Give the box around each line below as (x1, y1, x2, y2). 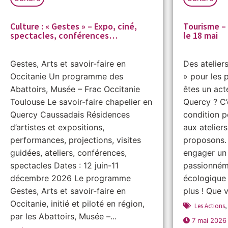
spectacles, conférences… (10, 29, 118, 41)
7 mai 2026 (192, 216, 226, 224)
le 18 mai (183, 29, 218, 41)
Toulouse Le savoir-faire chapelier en (10, 96, 152, 107)
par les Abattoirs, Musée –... (10, 211, 117, 221)
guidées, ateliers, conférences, (10, 147, 127, 158)
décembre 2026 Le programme (10, 173, 131, 183)
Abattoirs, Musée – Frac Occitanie (10, 83, 140, 94)
